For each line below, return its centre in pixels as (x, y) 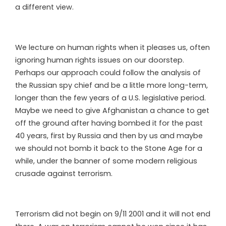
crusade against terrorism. (64, 173)
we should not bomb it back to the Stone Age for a (109, 148)
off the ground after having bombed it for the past (109, 123)
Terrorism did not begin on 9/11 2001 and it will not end (113, 214)
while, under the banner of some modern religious (106, 161)
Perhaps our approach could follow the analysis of (108, 72)
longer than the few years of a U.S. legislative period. (110, 98)
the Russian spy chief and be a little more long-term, (111, 85)
